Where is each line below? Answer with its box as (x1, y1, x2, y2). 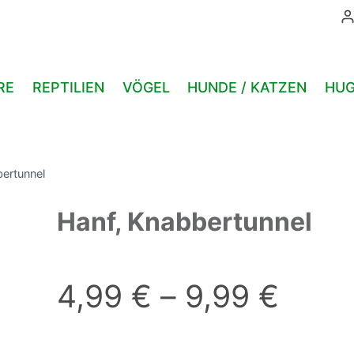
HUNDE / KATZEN (187, 78, 307, 96)
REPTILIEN (32, 78, 104, 96)
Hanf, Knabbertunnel (56, 205, 312, 237)
